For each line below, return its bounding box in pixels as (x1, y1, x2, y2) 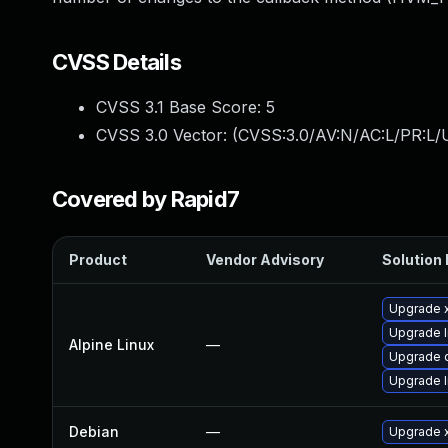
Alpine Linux (69, 336, 154, 353)
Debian (69, 423, 119, 440)
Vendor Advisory (206, 251, 324, 268)
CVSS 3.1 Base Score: (96, 97, 266, 117)
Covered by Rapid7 (52, 186, 240, 212)
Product (69, 251, 127, 268)
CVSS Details (52, 49, 181, 75)
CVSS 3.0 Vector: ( (96, 125, 238, 145)
